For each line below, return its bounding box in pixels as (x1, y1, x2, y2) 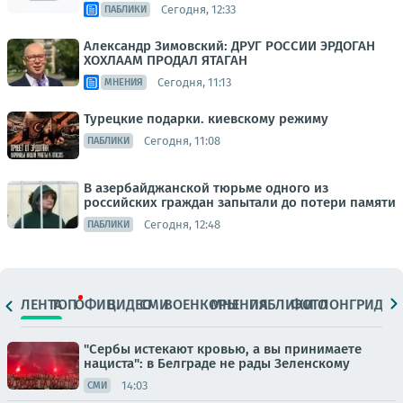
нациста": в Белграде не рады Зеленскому (84, 355, 350, 372)
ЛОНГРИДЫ (318, 295, 395, 313)
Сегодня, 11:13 (157, 75, 231, 89)
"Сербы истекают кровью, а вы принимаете (84, 341, 362, 358)
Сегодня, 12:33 (161, 2, 236, 16)
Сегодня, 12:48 (144, 217, 220, 231)
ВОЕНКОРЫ (164, 295, 239, 313)
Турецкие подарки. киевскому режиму (84, 111, 328, 128)
